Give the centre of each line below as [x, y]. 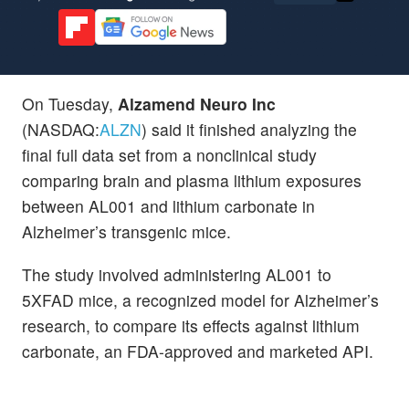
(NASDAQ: [61, 129]
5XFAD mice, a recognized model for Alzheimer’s [200, 299]
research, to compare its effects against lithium [191, 325]
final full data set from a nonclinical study [169, 154]
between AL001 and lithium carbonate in [168, 205]
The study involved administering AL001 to [177, 274]
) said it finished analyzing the [249, 129]
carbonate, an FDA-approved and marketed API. [198, 351]
